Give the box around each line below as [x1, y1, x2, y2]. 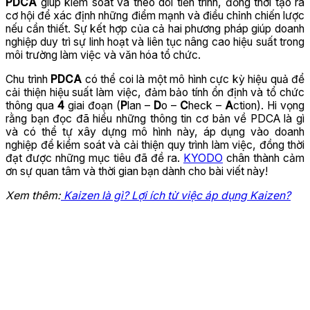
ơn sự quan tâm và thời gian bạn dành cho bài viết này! [6, 164, 268, 178]
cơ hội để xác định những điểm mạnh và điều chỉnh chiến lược [6, 9, 304, 23]
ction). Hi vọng [233, 98, 304, 112]
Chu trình [6, 72, 51, 86]
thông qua [6, 98, 57, 112]
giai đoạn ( [64, 98, 120, 112]
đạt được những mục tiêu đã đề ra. [6, 151, 183, 165]
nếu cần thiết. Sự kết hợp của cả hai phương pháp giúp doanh [6, 22, 304, 36]
